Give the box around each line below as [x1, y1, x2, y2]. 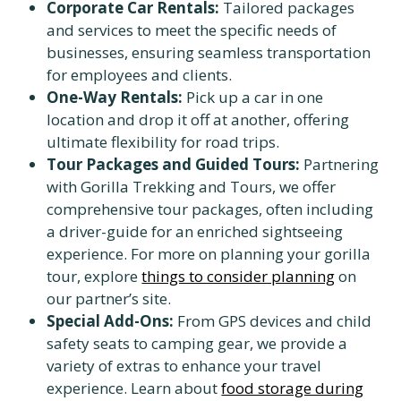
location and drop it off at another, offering [47, 109, 350, 130]
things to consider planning [141, 266, 336, 286]
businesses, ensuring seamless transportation [47, 42, 371, 63]
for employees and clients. [47, 64, 233, 85]
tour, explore [47, 266, 142, 286]
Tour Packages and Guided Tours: [47, 154, 301, 175]
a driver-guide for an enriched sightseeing [47, 221, 344, 242]
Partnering [300, 154, 380, 175]
